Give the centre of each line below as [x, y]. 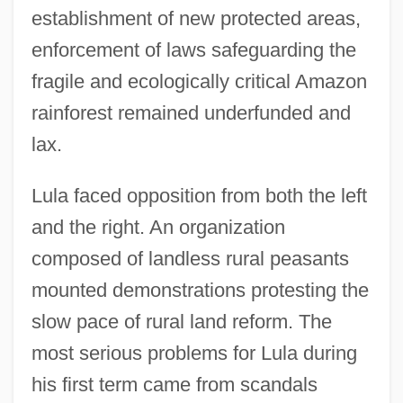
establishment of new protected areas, [196, 18]
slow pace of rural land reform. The [181, 321]
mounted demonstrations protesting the [200, 290]
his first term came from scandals [174, 384]
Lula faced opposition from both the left [199, 195]
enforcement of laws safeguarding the [193, 49]
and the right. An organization [158, 227]
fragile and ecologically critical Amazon [199, 81]
